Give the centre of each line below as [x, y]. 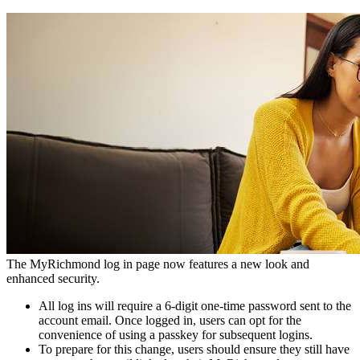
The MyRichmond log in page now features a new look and [158, 264]
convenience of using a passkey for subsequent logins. [176, 335]
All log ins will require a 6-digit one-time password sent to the [195, 306]
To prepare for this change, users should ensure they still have [194, 350]
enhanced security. [55, 279]
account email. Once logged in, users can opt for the [170, 321]
